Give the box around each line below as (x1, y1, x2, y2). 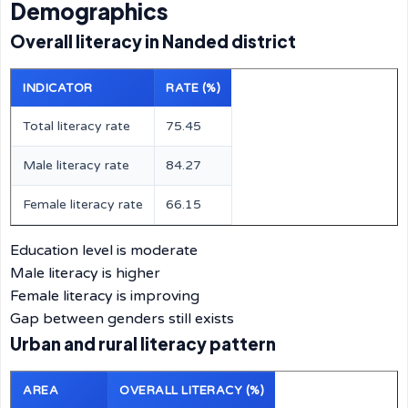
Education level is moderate (10, 241, 198, 260)
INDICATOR (23, 81, 93, 96)
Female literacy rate (23, 197, 143, 212)
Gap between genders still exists (10, 310, 234, 328)
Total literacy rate (23, 118, 130, 134)
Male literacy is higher (10, 264, 160, 282)
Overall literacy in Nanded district (10, 31, 296, 52)
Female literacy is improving (10, 287, 199, 305)
